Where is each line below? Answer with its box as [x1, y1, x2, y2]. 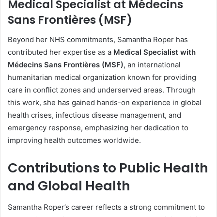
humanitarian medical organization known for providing [8, 72, 196, 82]
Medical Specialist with [113, 47, 196, 57]
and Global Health [8, 176, 130, 195]
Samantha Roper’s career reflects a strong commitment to [8, 202, 205, 212]
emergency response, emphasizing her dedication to [8, 123, 188, 132]
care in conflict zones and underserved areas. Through [8, 85, 196, 94]
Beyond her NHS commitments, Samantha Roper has [8, 34, 188, 44]
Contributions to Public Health [8, 158, 208, 177]
